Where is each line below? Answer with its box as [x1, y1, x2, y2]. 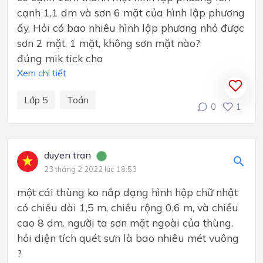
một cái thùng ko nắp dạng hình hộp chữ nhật [17, 186, 238, 199]
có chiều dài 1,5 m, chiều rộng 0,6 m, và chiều [17, 201, 238, 214]
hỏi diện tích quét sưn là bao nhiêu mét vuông [17, 231, 239, 245]
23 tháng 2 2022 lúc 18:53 [44, 164, 137, 174]
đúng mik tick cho [17, 52, 103, 65]
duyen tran [44, 149, 91, 161]
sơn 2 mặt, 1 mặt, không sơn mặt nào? [17, 36, 200, 50]
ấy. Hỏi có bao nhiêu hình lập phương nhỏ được [17, 21, 244, 35]
